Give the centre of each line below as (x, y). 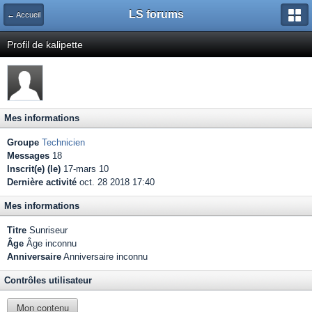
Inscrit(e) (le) (34, 169)
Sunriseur (47, 230)
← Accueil (24, 15)
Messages (28, 156)
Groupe (23, 142)
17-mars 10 (85, 169)
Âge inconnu (50, 243)
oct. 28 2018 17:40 (116, 182)
